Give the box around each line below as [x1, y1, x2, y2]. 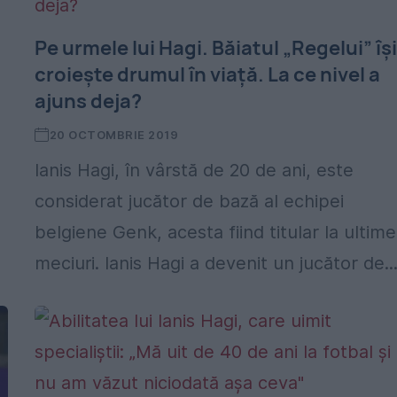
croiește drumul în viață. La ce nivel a [35, 61, 381, 88]
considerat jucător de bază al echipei [35, 191, 345, 212]
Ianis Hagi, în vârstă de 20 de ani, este [35, 160, 354, 181]
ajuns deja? [35, 88, 143, 114]
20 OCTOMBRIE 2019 [49, 128, 179, 142]
